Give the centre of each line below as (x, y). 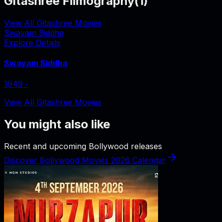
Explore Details (32, 42)
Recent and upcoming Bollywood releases (83, 146)
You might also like (57, 124)
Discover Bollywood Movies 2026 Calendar (85, 160)
